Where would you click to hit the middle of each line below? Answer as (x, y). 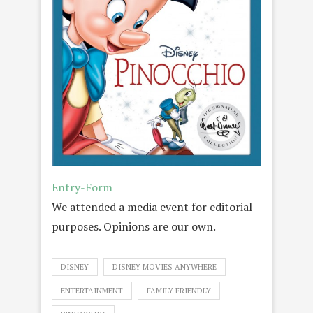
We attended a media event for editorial (152, 207)
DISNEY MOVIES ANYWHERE (165, 267)
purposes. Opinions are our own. (134, 227)
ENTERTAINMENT (92, 291)
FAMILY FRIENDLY (179, 291)
